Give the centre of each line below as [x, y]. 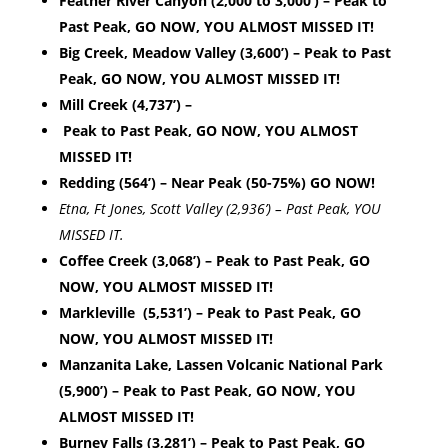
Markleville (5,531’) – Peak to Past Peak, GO [209, 313]
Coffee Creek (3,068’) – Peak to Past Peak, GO [214, 261]
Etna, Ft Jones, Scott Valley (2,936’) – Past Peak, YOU [219, 209]
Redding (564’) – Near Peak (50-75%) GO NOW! [220, 183]
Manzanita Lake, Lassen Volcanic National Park [220, 365]
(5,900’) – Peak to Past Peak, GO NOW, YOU [207, 391]
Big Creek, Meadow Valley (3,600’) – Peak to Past [224, 53]
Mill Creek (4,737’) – [125, 105]
